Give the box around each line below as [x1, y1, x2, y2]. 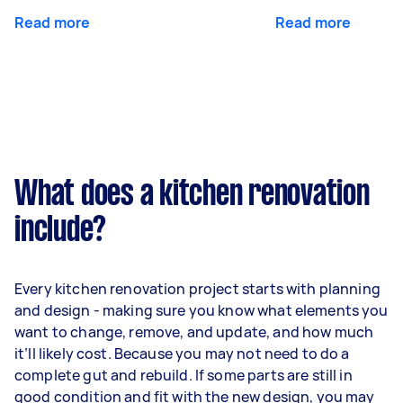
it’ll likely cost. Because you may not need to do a [14, 343, 350, 363]
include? [14, 214, 106, 247]
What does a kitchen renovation [14, 178, 370, 211]
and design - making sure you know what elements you [14, 300, 389, 320]
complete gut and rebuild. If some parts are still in [14, 364, 353, 385]
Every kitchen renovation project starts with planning [14, 278, 381, 299]
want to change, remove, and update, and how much [14, 321, 374, 342]
